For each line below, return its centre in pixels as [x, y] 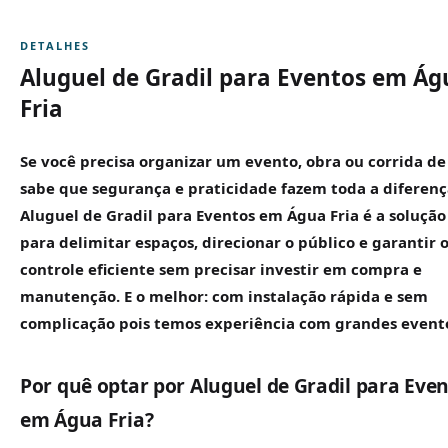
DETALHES [55, 45]
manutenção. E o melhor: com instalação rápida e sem [224, 296]
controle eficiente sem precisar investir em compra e [221, 269]
